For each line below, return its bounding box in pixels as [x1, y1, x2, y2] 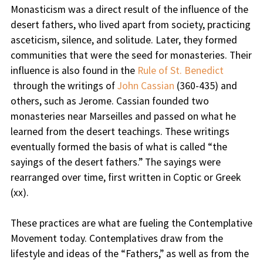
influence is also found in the [10, 64, 137, 77]
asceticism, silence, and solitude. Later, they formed [10, 33, 237, 47]
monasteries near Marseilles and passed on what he [10, 110, 236, 123]
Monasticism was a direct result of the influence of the [10, 3, 248, 16]
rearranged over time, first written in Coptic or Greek [10, 171, 241, 184]
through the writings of [10, 79, 117, 93]
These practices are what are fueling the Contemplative [10, 217, 252, 230]
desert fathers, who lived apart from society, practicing [10, 18, 251, 32]
